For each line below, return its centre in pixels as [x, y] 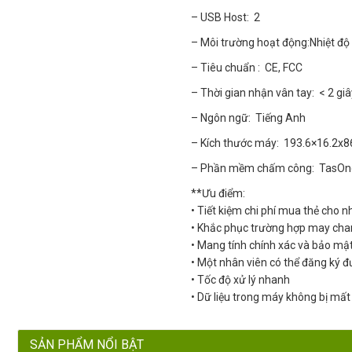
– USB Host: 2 [226, 18]
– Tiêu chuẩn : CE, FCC [247, 68]
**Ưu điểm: [218, 194]
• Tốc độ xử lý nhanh [241, 280]
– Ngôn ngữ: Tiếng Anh [249, 118]
